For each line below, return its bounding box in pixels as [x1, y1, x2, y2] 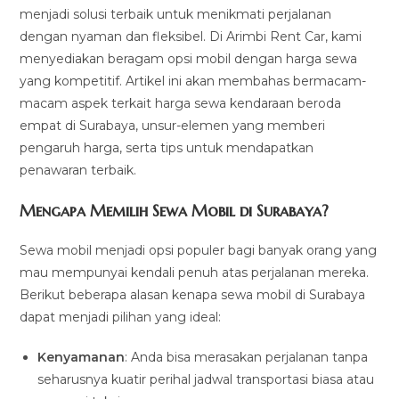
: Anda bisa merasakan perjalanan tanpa [125, 348, 369, 365]
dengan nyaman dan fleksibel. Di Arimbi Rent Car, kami [20, 28, 362, 45]
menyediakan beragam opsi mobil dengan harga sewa [20, 50, 358, 67]
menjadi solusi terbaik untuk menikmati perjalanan [20, 5, 332, 22]
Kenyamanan [37, 348, 126, 365]
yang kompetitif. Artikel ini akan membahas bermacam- [20, 72, 367, 89]
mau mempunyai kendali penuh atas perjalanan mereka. [20, 264, 370, 281]
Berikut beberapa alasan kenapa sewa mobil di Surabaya [20, 286, 366, 303]
